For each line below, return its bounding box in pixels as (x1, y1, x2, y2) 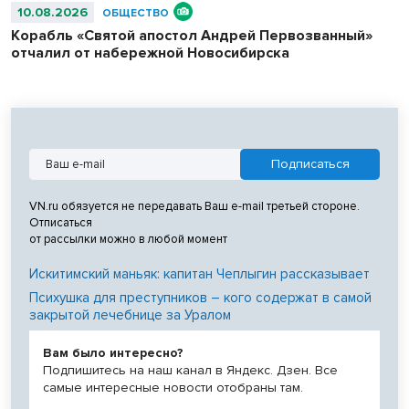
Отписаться (29, 215, 92, 230)
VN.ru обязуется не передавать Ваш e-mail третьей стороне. (29, 198, 360, 214)
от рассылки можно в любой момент (29, 231, 227, 246)
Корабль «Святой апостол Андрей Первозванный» (11, 26, 372, 45)
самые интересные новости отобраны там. (43, 379, 303, 395)
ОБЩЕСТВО (102, 5, 169, 20)
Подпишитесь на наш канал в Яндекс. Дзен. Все (43, 362, 338, 378)
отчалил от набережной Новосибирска (11, 43, 289, 62)
